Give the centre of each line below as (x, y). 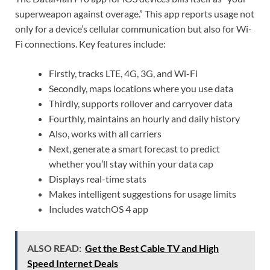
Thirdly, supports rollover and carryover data (141, 104)
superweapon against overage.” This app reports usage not (135, 14)
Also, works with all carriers (105, 134)
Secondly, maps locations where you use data (141, 89)
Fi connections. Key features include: (90, 44)
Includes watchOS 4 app (99, 209)
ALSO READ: (54, 248)
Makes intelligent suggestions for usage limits (143, 194)
